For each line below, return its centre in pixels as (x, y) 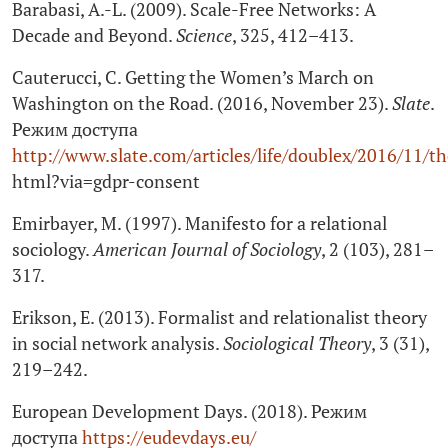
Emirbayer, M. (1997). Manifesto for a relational (199, 224)
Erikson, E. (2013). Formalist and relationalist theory (219, 318)
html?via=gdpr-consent (106, 182)
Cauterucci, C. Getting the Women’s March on (193, 78)
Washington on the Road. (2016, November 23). (202, 104)
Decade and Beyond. (94, 36)
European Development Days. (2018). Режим (189, 412)
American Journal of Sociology (207, 250)
